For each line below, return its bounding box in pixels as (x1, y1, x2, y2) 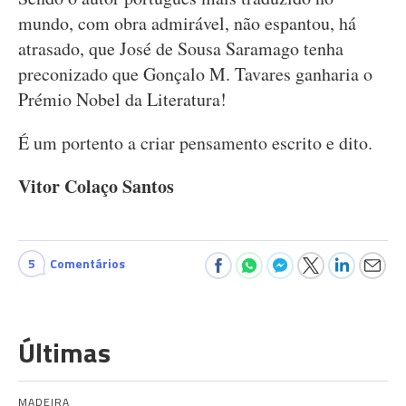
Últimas (18, 332, 111, 373)
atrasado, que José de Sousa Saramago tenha (18, 36, 343, 61)
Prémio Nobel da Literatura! (18, 87, 227, 111)
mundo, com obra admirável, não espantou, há (18, 11, 356, 35)
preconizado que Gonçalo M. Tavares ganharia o (18, 62, 372, 86)
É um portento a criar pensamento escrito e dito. (18, 130, 372, 155)
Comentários (50, 254, 125, 273)
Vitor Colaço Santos (18, 173, 174, 199)
